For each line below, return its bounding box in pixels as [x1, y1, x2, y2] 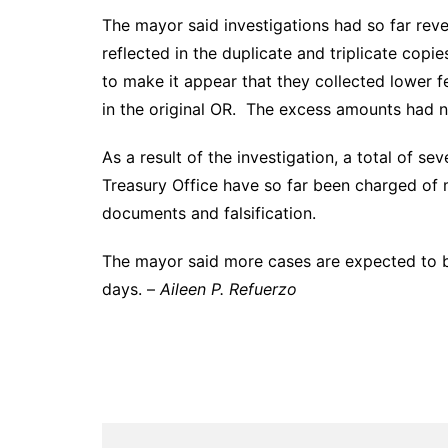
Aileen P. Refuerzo [160, 279, 297, 299]
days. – [102, 279, 160, 299]
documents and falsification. [102, 203, 316, 223]
